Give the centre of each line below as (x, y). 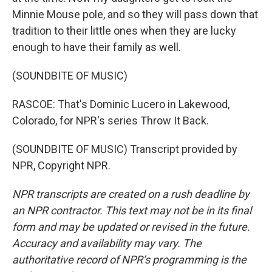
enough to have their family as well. (97, 47)
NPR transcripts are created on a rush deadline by (131, 194)
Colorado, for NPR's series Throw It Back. (110, 121)
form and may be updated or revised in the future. (131, 227)
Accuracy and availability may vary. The (107, 243)
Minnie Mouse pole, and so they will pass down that (135, 14)
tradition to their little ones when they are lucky (124, 31)
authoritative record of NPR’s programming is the (129, 260)
